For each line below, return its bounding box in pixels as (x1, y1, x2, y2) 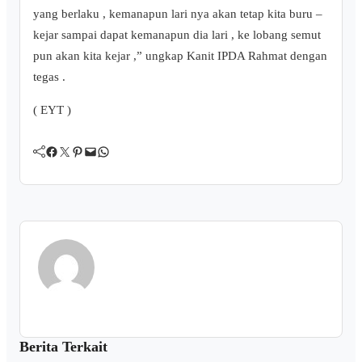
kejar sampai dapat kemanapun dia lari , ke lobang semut (33, 27, 321, 41)
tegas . (33, 69, 65, 83)
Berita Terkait (19, 339, 107, 356)
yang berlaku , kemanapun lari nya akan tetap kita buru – (33, 6, 322, 20)
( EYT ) (33, 102, 71, 116)
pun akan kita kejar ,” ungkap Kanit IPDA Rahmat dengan (33, 48, 327, 62)
